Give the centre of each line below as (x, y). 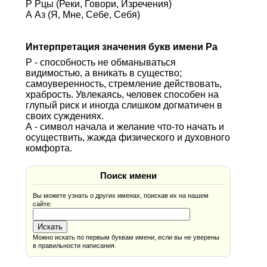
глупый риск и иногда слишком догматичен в (124, 105)
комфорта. (49, 148)
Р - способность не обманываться (100, 62)
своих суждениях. (64, 116)
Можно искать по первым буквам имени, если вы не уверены (126, 237)
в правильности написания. (75, 245)
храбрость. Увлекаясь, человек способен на (122, 94)
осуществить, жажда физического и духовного (128, 137)
